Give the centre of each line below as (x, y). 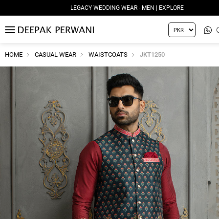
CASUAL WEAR (55, 54)
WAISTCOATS (108, 54)
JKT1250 (152, 54)
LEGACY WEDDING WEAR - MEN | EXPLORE (127, 8)
